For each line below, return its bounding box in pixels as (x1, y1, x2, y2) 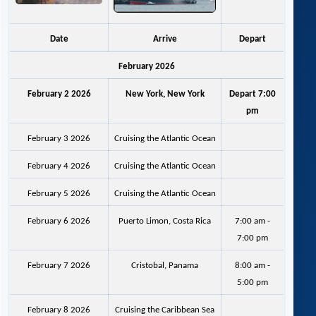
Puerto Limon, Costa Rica (119, 217, 211, 226)
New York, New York (125, 90, 205, 99)
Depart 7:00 (229, 90, 276, 99)
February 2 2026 (27, 90, 91, 99)
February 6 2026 (28, 217, 90, 226)
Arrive (152, 35, 177, 44)
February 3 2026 (28, 134, 90, 144)
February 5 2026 (28, 189, 90, 199)
